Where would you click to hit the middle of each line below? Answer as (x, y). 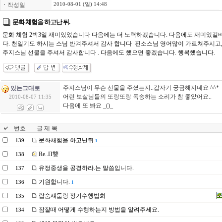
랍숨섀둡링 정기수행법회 (71, 196)
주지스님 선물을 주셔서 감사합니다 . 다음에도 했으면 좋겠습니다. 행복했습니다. (109, 53)
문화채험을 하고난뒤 (65, 140)
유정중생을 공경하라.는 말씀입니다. (85, 168)
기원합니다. (54, 182)
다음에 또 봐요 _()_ (88, 106)
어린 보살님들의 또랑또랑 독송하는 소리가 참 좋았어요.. (137, 97)
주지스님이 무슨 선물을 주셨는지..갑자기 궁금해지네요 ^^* (141, 88)
